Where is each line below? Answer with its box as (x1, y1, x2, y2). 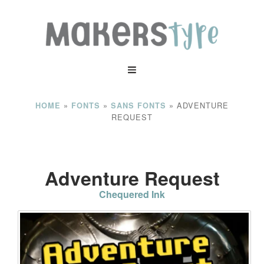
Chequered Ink (99, 187, 165, 201)
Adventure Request (44, 164, 220, 192)
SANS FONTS (111, 100, 166, 111)
